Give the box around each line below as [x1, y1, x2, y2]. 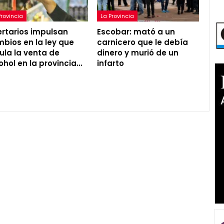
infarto [96, 57, 124, 68]
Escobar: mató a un [96, 26, 175, 37]
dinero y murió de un [96, 47, 178, 58]
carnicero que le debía [96, 36, 188, 47]
